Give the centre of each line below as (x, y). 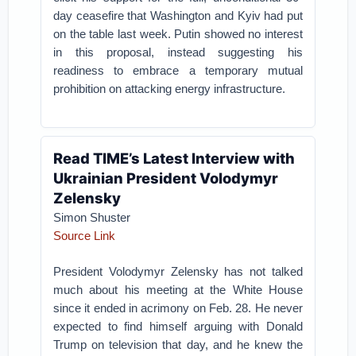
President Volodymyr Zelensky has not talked (178, 271)
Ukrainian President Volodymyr (166, 178)
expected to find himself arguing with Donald (178, 326)
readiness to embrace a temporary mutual (178, 70)
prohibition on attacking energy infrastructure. (170, 89)
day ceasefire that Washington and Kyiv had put (178, 15)
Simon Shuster (92, 217)
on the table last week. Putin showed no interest (178, 34)
